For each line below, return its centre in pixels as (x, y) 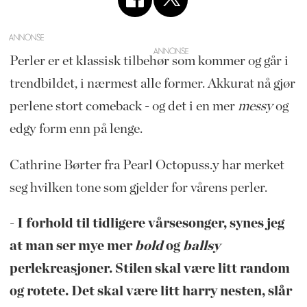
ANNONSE (27, 37)
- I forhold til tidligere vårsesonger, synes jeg (147, 224)
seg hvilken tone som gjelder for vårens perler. (138, 187)
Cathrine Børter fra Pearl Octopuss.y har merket (147, 165)
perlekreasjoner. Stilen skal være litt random (149, 269)
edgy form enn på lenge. (76, 128)
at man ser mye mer (72, 246)
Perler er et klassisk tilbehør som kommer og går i (149, 61)
